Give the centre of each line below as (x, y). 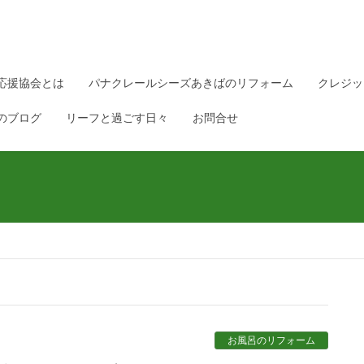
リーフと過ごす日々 (117, 117)
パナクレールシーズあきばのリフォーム (191, 82)
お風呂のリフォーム (271, 341)
